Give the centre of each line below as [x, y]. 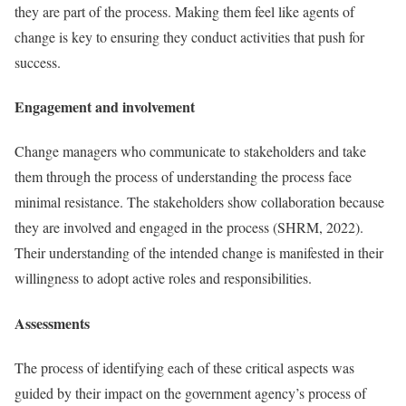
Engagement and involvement [105, 107]
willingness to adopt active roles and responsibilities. [163, 278]
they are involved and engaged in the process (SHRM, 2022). [189, 227]
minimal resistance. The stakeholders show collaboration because [199, 202]
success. [38, 62]
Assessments [52, 323]
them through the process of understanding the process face [183, 177]
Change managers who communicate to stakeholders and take [190, 151]
